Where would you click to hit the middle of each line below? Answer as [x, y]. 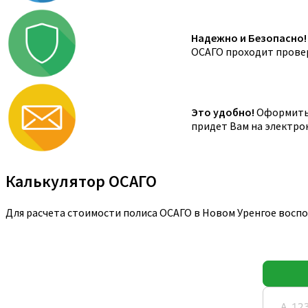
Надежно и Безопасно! [249, 38]
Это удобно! [223, 112]
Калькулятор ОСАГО [81, 181]
